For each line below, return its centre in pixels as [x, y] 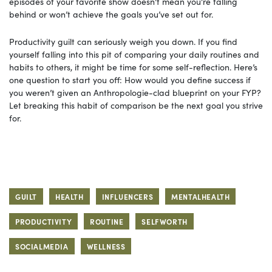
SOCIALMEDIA [42, 246]
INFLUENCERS [127, 196]
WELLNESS [106, 246]
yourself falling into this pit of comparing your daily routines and [134, 54]
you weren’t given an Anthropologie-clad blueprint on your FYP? [135, 92]
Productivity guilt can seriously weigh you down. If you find [123, 41]
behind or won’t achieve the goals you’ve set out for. [114, 14]
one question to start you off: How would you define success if [130, 79]
